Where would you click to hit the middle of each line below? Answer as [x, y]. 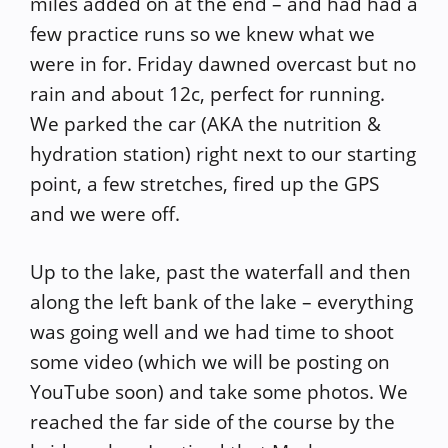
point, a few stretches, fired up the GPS [204, 183]
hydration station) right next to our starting [223, 153]
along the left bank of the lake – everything [221, 302]
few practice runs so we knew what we [202, 33]
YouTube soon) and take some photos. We [219, 392]
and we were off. [105, 213]
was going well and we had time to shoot [212, 332]
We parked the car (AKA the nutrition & [205, 123]
